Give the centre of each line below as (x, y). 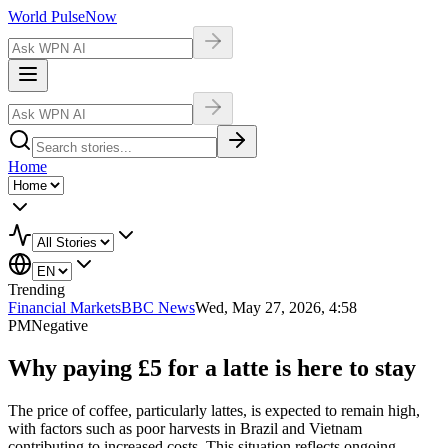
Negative (59, 325)
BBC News (158, 307)
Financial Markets (64, 307)
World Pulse (46, 16)
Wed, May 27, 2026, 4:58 (276, 307)
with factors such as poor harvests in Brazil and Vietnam (185, 428)
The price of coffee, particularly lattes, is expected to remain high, (214, 410)
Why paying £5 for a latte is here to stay (212, 367)
